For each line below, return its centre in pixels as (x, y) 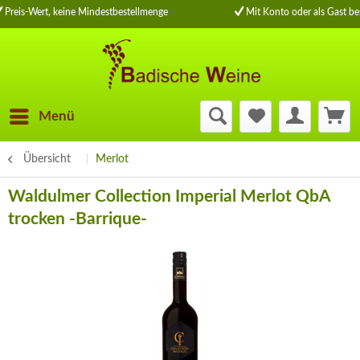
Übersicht (47, 159)
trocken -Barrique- (78, 219)
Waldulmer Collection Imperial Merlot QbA (169, 196)
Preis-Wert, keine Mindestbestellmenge (85, 12)
